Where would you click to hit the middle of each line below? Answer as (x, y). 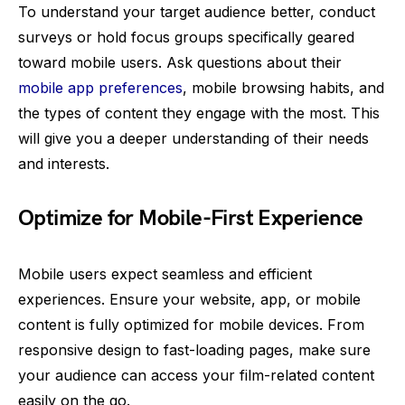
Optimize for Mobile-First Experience (191, 218)
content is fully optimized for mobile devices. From (191, 324)
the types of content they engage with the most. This (199, 113)
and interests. (64, 163)
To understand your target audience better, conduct (197, 11)
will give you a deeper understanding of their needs (193, 138)
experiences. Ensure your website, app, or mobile (189, 299)
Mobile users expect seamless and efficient (165, 273)
